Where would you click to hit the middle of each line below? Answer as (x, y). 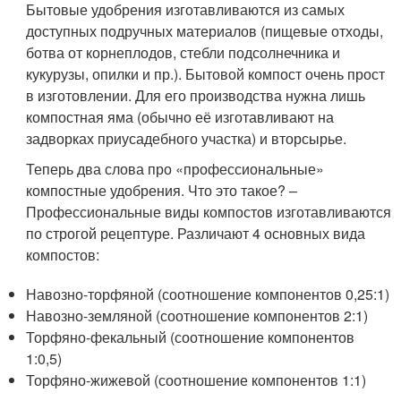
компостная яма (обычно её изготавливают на (180, 116)
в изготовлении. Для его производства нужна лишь (196, 95)
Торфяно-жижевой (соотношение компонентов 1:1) (196, 380)
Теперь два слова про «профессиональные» (175, 168)
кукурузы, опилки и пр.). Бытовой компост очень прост (206, 73)
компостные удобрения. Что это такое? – (162, 190)
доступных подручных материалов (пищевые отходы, (205, 30)
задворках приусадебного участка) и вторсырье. (187, 138)
